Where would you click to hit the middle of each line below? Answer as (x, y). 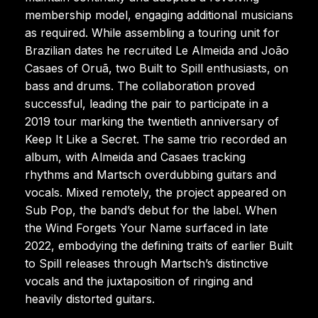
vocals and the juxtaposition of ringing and (139, 281)
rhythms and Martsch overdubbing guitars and (150, 174)
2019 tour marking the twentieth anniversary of (152, 121)
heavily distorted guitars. (90, 298)
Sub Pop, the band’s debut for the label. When (151, 210)
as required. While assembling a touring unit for (152, 32)
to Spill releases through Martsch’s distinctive (147, 263)
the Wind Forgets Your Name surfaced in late (147, 227)
